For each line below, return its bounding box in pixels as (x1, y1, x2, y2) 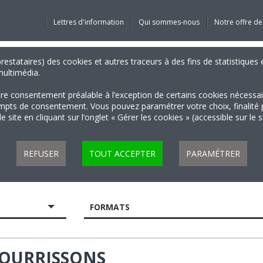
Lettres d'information (53, 17, 124, 27)
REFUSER (23, 148, 59, 159)
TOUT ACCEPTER (89, 148, 156, 159)
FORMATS (90, 201, 130, 213)
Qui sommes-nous (138, 17, 200, 27)
